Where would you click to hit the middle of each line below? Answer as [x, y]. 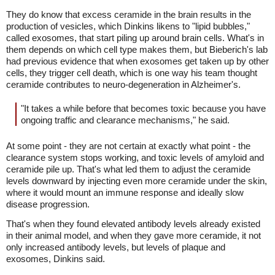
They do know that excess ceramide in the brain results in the [129, 14]
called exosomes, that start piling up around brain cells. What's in [135, 38]
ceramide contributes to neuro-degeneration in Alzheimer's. [123, 84]
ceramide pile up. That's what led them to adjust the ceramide [128, 169]
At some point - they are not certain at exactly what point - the [128, 146]
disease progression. [48, 204]
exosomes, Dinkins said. [56, 259]
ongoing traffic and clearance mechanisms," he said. [125, 120]
